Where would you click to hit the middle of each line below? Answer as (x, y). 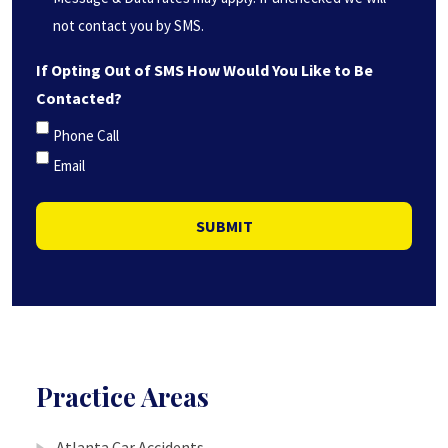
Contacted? (79, 97)
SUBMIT (224, 226)
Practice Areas (122, 397)
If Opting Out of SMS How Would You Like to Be (204, 69)
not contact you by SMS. (128, 25)
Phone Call (86, 135)
